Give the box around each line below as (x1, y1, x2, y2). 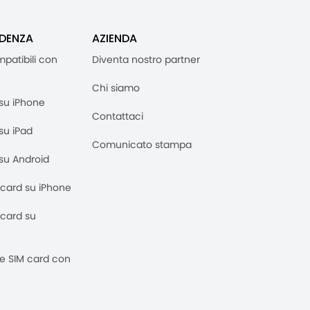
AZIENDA (92, 30, 137, 47)
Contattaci (92, 109, 143, 124)
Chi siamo (92, 81, 140, 95)
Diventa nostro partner (92, 53, 200, 67)
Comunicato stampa (92, 138, 192, 152)
